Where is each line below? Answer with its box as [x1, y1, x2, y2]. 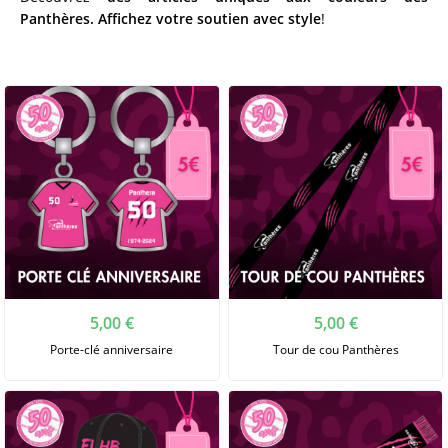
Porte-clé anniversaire [50, 341, 174, 359]
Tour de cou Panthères [272, 341, 399, 359]
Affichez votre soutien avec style [98, 8, 321, 28]
